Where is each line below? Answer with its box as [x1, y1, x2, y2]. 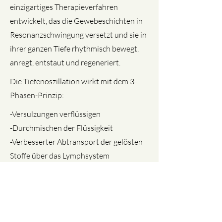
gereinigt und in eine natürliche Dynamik [10, 178, 147, 188]
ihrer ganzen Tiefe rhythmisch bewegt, [10, 44, 139, 54]
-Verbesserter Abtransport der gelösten [10, 137, 143, 147]
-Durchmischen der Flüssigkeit [10, 123, 113, 133]
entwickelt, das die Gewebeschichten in [10, 16, 143, 26]
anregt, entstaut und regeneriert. [10, 57, 120, 67]
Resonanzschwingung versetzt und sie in [10, 30, 147, 40]
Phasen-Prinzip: [10, 90, 64, 100]
